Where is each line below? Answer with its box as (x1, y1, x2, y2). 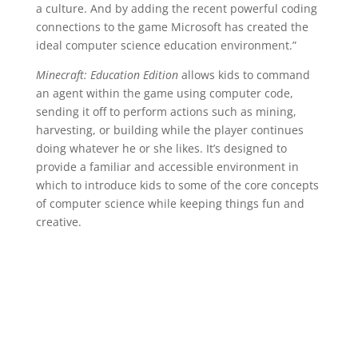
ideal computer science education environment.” (35, 38, 296, 53)
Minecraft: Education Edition (35, 67, 178, 82)
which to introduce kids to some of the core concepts (35, 177, 319, 193)
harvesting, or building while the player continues (35, 122, 304, 137)
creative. (35, 214, 82, 229)
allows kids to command (177, 67, 310, 82)
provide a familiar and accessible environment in (35, 159, 299, 174)
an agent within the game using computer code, (35, 86, 293, 101)
